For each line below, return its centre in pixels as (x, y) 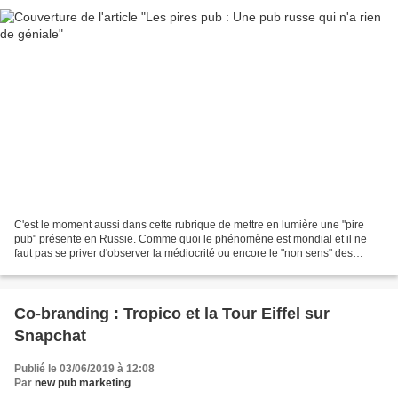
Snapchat (50, 336)
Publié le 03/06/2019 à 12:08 (84, 369)
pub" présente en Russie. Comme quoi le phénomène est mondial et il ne (191, 239)
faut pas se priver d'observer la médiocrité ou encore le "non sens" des (183, 254)
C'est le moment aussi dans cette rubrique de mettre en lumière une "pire (189, 225)
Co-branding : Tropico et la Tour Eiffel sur (172, 314)
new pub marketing (83, 383)
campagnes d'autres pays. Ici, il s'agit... (107, 268)
